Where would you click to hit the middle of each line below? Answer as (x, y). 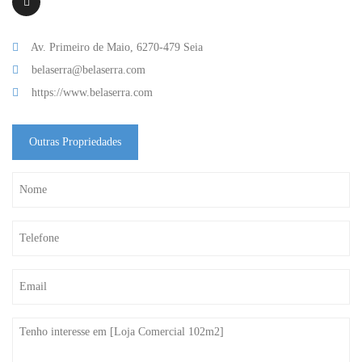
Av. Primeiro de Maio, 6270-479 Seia (117, 47)
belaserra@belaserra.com (88, 70)
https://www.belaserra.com (92, 93)
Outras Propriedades (75, 142)
